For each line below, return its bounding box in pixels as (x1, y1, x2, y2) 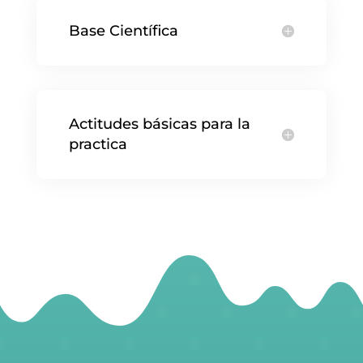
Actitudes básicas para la (68, 114, 250, 133)
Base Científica (68, 21, 178, 40)
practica (68, 135, 127, 153)
